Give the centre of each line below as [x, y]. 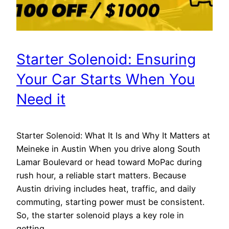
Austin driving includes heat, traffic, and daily [106, 188]
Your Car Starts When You [106, 79]
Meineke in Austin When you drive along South [108, 148]
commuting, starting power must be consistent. [110, 202]
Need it [41, 99]
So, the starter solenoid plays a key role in [100, 215]
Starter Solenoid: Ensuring [106, 60]
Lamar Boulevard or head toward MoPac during [109, 162]
